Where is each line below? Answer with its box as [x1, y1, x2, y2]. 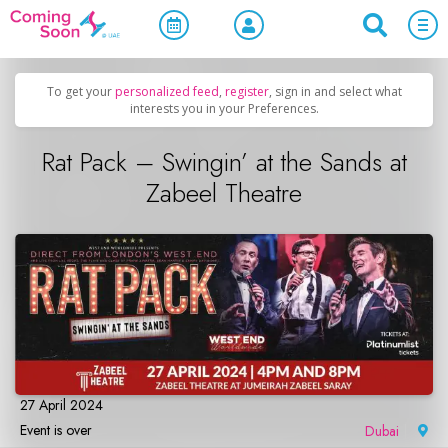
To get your [46, 83, 115, 100]
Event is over [20, 419, 92, 440]
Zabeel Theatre [146, 174, 302, 212]
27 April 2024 [20, 394, 103, 415]
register [224, 83, 269, 100]
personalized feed [114, 83, 219, 100]
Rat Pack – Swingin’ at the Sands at [41, 143, 407, 181]
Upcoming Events [62, 34, 143, 48]
